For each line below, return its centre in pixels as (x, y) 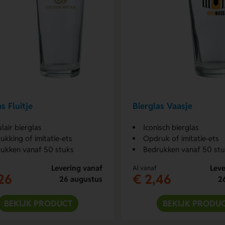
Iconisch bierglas (171, 127)
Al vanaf (144, 168)
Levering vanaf (77, 168)
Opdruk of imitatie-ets (181, 138)
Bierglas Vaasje (162, 106)
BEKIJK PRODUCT (38, 203)
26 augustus (81, 179)
